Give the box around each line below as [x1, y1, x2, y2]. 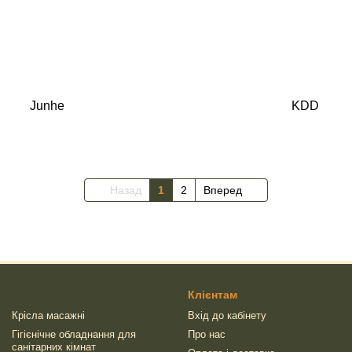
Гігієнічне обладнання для [12, 328, 136, 340]
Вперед [203, 184, 245, 196]
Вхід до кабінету [188, 310, 266, 321]
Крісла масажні [12, 310, 85, 321]
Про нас [188, 328, 225, 340]
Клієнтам [188, 288, 237, 301]
